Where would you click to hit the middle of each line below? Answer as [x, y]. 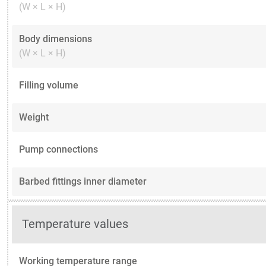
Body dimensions [56, 39]
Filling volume [49, 85]
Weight [34, 117]
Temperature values [75, 224]
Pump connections [58, 149]
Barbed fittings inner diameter [83, 181]
